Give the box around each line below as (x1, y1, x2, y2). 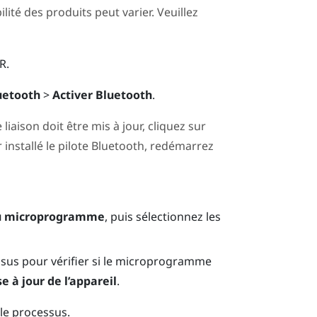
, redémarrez (144, 138, 214, 154)
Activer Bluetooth (52, 86, 152, 103)
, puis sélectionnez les (105, 209, 221, 224)
